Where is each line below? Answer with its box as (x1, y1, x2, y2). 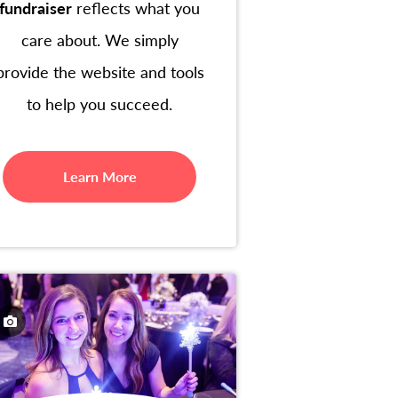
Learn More (62, 166, 137, 187)
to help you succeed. (27, 92, 172, 115)
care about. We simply (20, 28, 179, 52)
